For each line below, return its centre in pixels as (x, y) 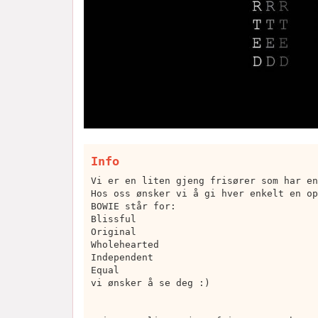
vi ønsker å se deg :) (150, 283)
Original (114, 231)
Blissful (114, 219)
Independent (122, 257)
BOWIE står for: (133, 206)
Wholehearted (125, 244)
